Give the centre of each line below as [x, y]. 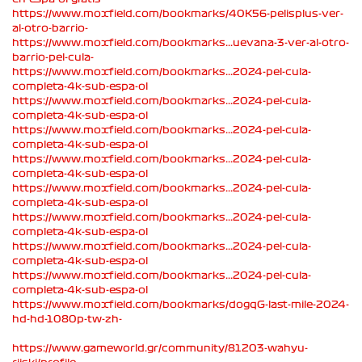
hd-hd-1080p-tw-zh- [67, 319]
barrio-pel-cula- [53, 57]
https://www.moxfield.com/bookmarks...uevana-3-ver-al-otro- [181, 42]
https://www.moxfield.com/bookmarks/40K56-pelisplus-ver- [178, 13]
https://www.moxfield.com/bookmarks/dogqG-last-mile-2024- [181, 304]
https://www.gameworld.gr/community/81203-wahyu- [160, 348]
